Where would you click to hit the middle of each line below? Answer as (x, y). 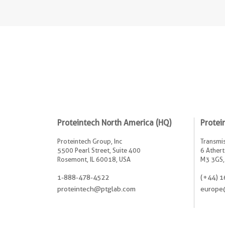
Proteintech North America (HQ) (114, 123)
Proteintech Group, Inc (90, 141)
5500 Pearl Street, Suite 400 (99, 150)
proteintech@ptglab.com (96, 189)
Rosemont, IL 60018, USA (94, 159)
